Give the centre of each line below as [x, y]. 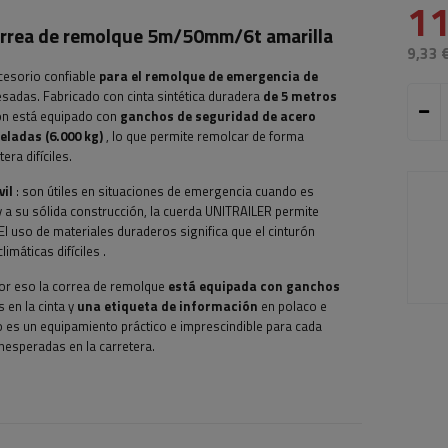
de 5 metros [300, 96]
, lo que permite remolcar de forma [203, 136]
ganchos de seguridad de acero [218, 116]
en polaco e [292, 306]
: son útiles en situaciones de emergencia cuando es [163, 191]
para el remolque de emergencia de [208, 76]
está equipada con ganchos [254, 286]
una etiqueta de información [167, 306]
